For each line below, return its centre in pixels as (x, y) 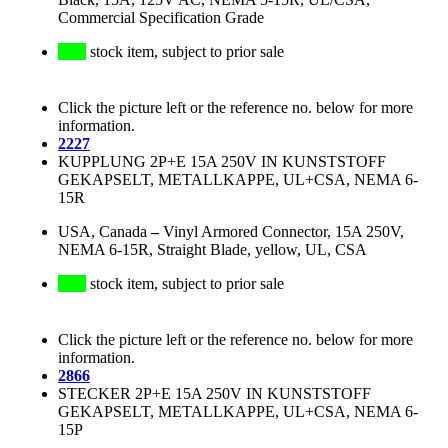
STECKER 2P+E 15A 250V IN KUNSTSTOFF (214, 394)
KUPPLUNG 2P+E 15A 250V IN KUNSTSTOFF (222, 162)
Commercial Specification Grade (161, 18)
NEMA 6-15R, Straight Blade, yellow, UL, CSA (212, 250)
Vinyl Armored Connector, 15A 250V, (283, 232)
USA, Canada (102, 232)
